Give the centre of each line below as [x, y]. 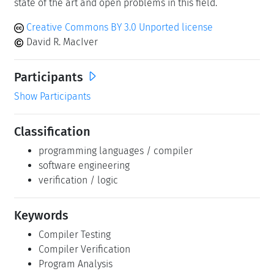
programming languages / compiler [116, 150]
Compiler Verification [84, 249]
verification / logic [78, 180]
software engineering [84, 165]
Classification [52, 131]
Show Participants [52, 96]
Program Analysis [76, 264]
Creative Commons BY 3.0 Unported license [118, 27]
